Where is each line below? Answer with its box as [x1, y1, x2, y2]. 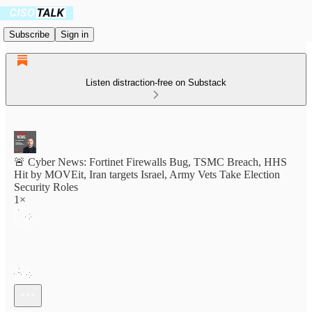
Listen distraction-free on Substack [86, 77, 226, 88]
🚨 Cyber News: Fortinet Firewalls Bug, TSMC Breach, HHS [14, 156, 287, 168]
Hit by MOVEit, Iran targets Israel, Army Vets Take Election [14, 169, 280, 180]
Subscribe [9, 29, 49, 40]
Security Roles [14, 181, 78, 193]
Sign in [61, 29, 88, 40]
